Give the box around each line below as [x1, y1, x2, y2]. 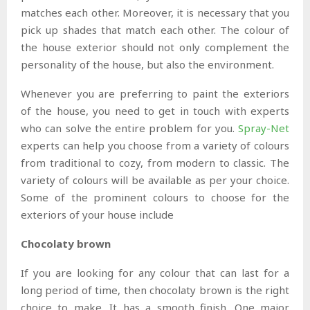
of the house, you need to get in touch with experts [21, 103, 289, 118]
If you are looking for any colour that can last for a [21, 265, 289, 280]
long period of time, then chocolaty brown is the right [21, 282, 289, 297]
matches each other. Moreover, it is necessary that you [21, 5, 289, 19]
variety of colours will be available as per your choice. [21, 172, 289, 187]
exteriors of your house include [21, 207, 174, 221]
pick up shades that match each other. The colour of [21, 22, 289, 37]
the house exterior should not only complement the [21, 39, 289, 54]
